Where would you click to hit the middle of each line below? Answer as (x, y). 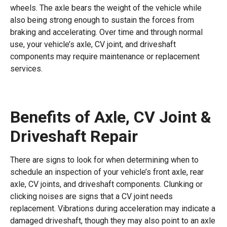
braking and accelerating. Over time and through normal (106, 32)
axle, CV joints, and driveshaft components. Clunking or (106, 184)
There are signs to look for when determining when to (104, 160)
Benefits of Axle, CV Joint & (111, 117)
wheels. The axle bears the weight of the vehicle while (106, 8)
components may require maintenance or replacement (105, 56)
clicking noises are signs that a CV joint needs (91, 196)
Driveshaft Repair (74, 136)
